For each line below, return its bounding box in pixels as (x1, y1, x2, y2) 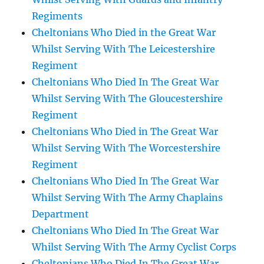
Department (32, 208, 90, 220)
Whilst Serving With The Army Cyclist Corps (32, 241, 237, 253)
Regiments (32, 10, 83, 22)
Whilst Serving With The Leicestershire (32, 43, 216, 55)
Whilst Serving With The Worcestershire (32, 142, 221, 154)
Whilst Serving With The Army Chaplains (32, 192, 223, 203)
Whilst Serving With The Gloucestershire (32, 93, 223, 104)
